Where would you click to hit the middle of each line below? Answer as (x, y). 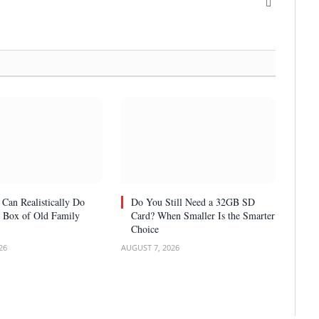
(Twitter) (289, 16)
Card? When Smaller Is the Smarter (203, 215)
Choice (145, 229)
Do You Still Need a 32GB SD (193, 202)
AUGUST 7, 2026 (151, 247)
